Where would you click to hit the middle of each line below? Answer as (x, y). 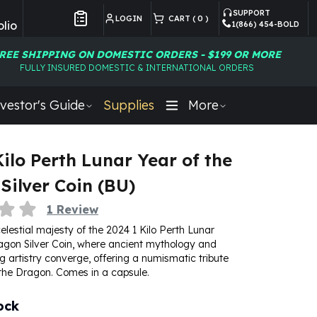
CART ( (180, 18)
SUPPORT (252, 13)
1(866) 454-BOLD (265, 24)
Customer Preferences (124, 32)
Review (77, 209)
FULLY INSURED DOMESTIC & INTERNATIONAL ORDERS (137, 67)
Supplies (128, 105)
